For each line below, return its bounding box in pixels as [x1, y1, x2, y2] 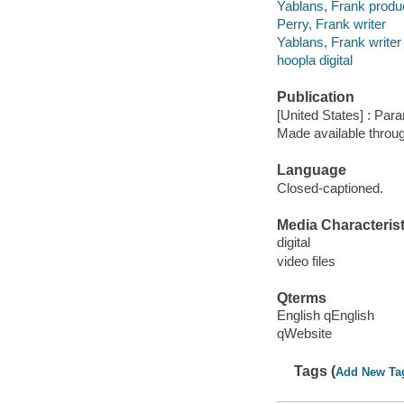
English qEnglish [276, 308, 374, 324]
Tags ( [294, 363, 336, 379]
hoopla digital [276, 51, 353, 68]
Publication [276, 89, 354, 106]
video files [276, 252, 335, 269]
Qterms [276, 289, 326, 306]
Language [276, 162, 346, 179]
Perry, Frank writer [276, 15, 386, 32]
